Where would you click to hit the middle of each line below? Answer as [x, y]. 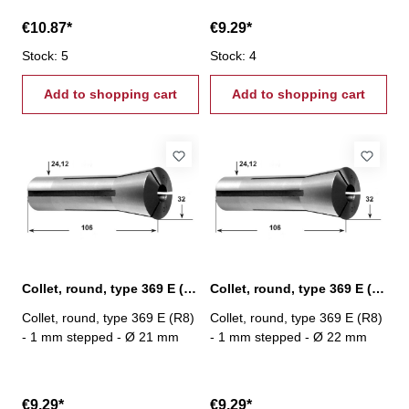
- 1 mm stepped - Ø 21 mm [100, 337]
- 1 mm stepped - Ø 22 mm [288, 337]
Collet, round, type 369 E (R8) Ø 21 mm [190, 288]
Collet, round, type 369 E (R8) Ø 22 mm [378, 288]
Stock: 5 [45, 55]
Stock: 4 [233, 55]
